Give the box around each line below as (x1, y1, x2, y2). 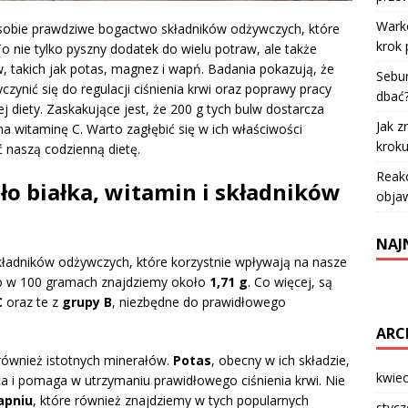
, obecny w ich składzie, (211, 352, 350, 370)
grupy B (62, 293, 112, 311)
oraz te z (3, 293, 62, 311)
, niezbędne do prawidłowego (112, 293, 286, 311)
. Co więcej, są (248, 273, 332, 291)
